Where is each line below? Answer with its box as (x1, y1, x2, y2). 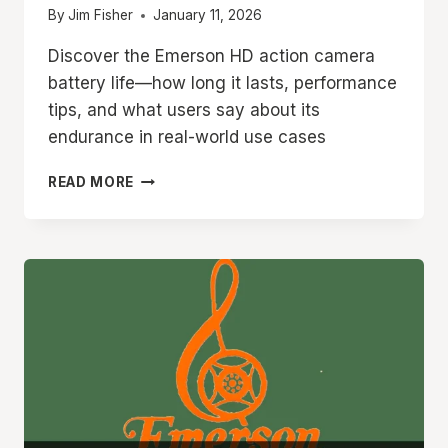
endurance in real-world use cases (48, 127, 326, 148)
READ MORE (48, 174, 135, 191)
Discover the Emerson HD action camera (48, 46, 375, 67)
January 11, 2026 (153, 7, 263, 24)
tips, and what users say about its (48, 100, 320, 121)
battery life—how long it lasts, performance (48, 73, 397, 94)
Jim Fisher (68, 7, 134, 24)
